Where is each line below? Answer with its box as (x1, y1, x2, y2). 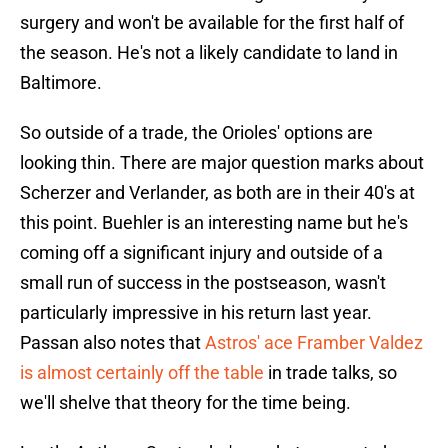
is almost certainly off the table (20, 362, 268, 384)
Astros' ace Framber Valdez (205, 332, 423, 354)
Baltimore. (20, 72, 102, 94)
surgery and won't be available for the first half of (20, 12, 404, 34)
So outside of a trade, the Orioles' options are (20, 122, 373, 144)
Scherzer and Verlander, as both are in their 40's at (20, 182, 415, 204)
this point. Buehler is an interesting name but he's (20, 212, 408, 234)
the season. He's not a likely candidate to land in (20, 42, 398, 64)
